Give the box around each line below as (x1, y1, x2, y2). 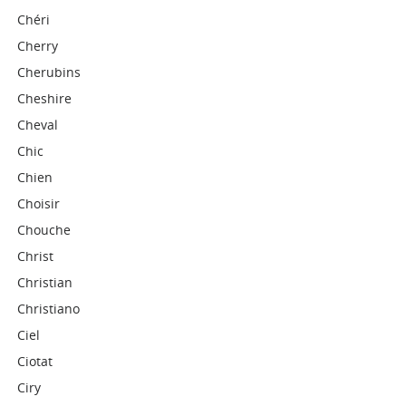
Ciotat (17, 353, 53, 370)
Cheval (17, 116, 59, 133)
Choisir (17, 195, 61, 212)
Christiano (17, 300, 81, 317)
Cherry (17, 37, 59, 54)
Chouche (17, 221, 72, 238)
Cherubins (17, 63, 82, 81)
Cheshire (17, 90, 72, 107)
